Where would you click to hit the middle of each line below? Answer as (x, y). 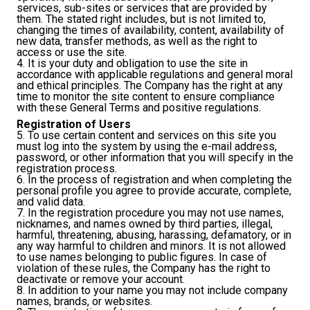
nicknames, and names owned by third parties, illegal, (145, 224)
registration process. (67, 168)
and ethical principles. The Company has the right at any (150, 86)
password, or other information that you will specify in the (155, 157)
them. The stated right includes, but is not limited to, (141, 19)
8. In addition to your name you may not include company (152, 290)
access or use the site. (72, 53)
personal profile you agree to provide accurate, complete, (154, 190)
